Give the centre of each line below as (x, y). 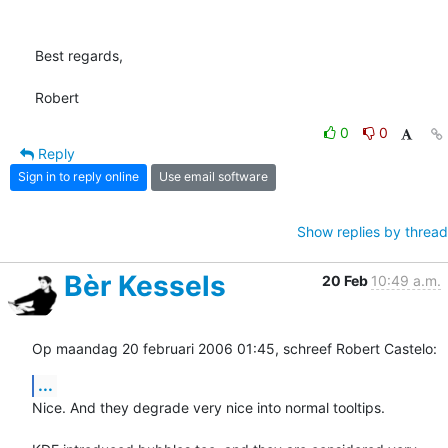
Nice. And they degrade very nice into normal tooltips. (208, 407)
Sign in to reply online (78, 177)
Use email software (213, 177)
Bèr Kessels (145, 285)
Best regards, (79, 55)
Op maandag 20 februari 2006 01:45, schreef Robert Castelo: (234, 348)
